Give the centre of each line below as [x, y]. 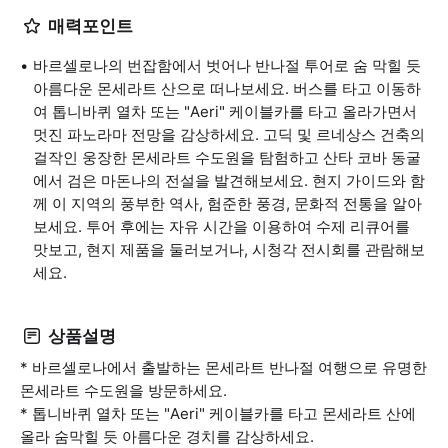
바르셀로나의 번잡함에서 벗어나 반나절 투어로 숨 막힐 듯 [227, 65]
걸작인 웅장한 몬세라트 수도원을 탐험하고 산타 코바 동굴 [227, 157]
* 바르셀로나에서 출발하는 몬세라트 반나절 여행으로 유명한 [223, 367]
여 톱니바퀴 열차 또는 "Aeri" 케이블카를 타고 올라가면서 [225, 111]
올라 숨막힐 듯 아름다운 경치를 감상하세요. [167, 436]
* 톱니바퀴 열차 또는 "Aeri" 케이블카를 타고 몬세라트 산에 [218, 413]
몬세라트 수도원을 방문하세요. [123, 390]
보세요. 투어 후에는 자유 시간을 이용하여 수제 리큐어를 [221, 226]
